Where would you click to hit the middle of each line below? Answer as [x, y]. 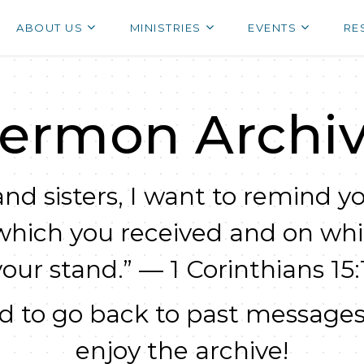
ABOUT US [50, 28]
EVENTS [272, 28]
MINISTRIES [165, 28]
